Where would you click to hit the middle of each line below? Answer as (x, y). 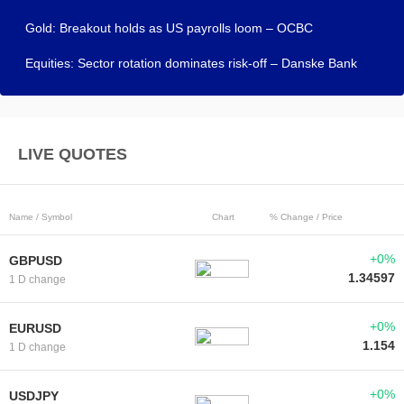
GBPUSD (36, 260)
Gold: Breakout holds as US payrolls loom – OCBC (169, 28)
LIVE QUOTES (73, 154)
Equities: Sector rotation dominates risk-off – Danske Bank (191, 63)
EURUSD (35, 328)
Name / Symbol (41, 216)
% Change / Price (307, 216)
